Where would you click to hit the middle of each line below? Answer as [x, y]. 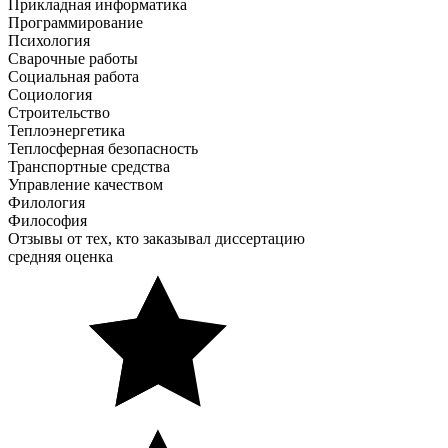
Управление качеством [85, 184]
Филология [46, 202]
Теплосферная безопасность [103, 148]
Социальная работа [73, 76]
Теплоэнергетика [66, 130]
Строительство [59, 112]
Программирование [75, 22]
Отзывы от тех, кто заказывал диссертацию [156, 238]
